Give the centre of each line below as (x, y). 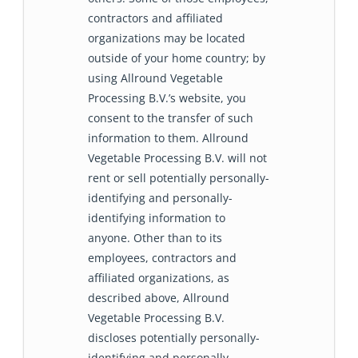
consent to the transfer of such (171, 118)
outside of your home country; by (177, 58)
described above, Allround (159, 298)
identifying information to (157, 218)
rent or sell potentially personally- (179, 178)
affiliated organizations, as (159, 278)
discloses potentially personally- (174, 338)
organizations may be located (167, 38)
